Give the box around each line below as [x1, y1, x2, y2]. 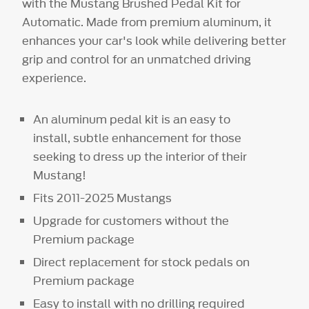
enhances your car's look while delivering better [22, 32, 287, 49]
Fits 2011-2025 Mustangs [33, 189, 172, 206]
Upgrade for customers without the [33, 212, 230, 229]
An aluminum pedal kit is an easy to [33, 110, 231, 128]
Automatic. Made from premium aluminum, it [22, 13, 272, 30]
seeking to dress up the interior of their [33, 148, 248, 165]
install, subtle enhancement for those [33, 129, 242, 146]
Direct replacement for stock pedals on [33, 253, 250, 270]
